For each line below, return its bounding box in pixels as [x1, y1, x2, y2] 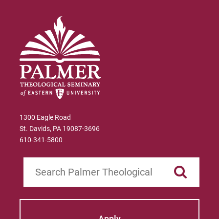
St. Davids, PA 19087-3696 [20, 125, 100, 133]
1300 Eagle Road [20, 113, 71, 122]
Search [23, 158, 45, 167]
